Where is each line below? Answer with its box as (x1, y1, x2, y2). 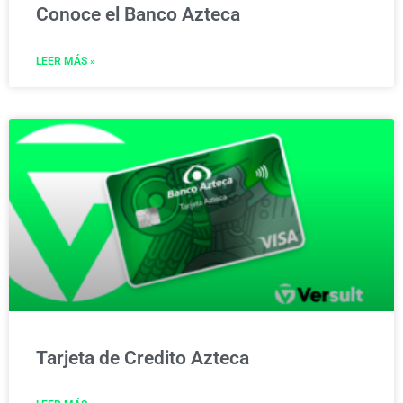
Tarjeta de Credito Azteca (36, 346, 249, 369)
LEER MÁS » (36, 54, 95, 67)
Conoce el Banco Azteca (36, 3, 240, 25)
